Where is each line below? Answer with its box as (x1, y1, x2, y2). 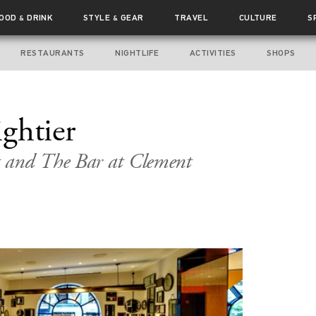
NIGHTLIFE (115, 48, 159, 58)
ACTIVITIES (189, 48, 236, 58)
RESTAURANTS (20, 48, 85, 58)
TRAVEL (174, 13, 209, 23)
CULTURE (238, 13, 277, 23)
